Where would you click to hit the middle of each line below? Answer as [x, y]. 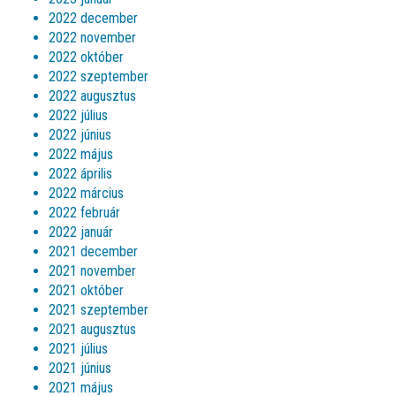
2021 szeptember [99, 310]
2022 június [80, 135]
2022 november [92, 38]
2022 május [81, 154]
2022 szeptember [99, 76]
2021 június [80, 368]
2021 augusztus [92, 329]
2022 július [78, 115]
